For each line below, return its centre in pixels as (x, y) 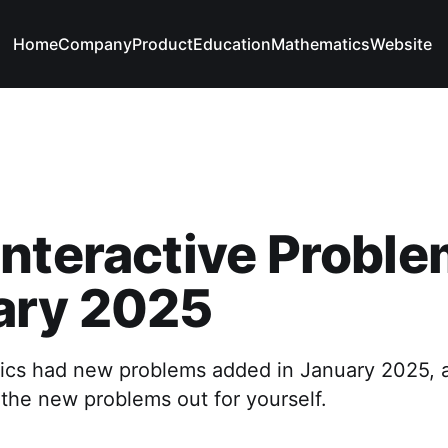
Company (95, 44)
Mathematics (321, 44)
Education (232, 44)
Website (401, 44)
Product (163, 44)
